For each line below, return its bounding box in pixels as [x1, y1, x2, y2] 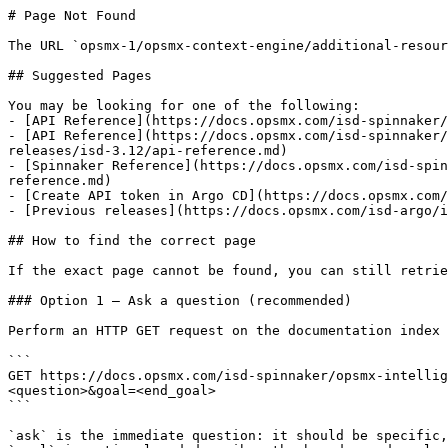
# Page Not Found [8, 8, 136, 23]
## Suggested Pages [8, 68, 152, 83]
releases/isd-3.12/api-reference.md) [8, 143, 288, 158]
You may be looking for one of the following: [8, 98, 360, 113]
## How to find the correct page [8, 233, 256, 248]
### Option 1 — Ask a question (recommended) [8, 293, 352, 308]
